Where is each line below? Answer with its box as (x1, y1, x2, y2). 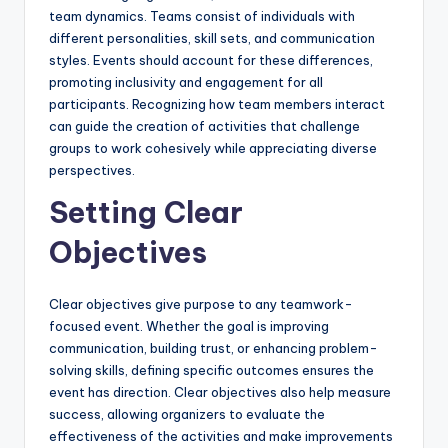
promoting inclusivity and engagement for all (49, 74, 323, 91)
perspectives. (49, 162, 135, 179)
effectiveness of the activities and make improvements (49, 428, 393, 445)
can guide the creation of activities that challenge (49, 118, 360, 135)
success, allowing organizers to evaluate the (49, 406, 325, 423)
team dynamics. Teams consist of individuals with (49, 8, 355, 25)
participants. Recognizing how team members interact (49, 96, 385, 113)
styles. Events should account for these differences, (49, 52, 373, 69)
